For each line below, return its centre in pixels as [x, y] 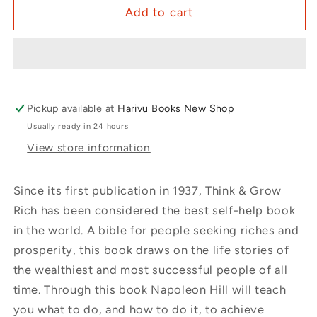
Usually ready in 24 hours [78, 126]
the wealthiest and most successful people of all [150, 269]
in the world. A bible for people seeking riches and [156, 230]
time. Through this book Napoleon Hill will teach [150, 289]
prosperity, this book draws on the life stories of [151, 249]
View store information [89, 148]
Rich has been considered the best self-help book [154, 210]
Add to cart [159, 12]
